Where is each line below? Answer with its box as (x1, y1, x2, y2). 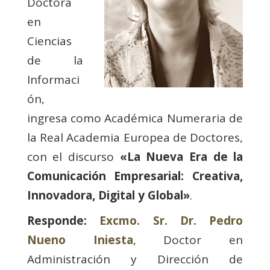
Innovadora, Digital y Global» (27, 187, 190, 203)
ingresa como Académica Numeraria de (27, 110, 243, 126)
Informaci (27, 72, 80, 87)
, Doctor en (133, 232, 243, 248)
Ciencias (27, 33, 72, 49)
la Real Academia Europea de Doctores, (27, 130, 243, 145)
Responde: (27, 213, 87, 228)
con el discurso (27, 149, 120, 165)
